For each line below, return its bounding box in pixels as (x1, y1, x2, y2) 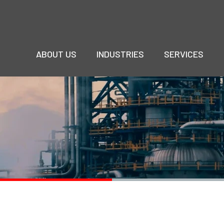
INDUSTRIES (96, 48, 144, 59)
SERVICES (164, 48, 203, 59)
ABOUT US (36, 48, 76, 59)
